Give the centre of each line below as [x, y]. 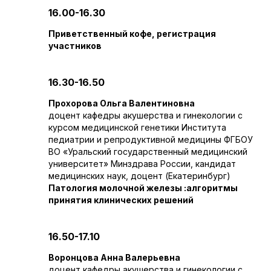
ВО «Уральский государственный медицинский [148, 152]
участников [75, 46]
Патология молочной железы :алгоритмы [143, 188]
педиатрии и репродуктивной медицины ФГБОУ [151, 139]
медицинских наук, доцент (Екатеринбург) [139, 176]
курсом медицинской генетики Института [137, 127]
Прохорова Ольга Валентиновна [122, 103]
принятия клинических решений [121, 200]
